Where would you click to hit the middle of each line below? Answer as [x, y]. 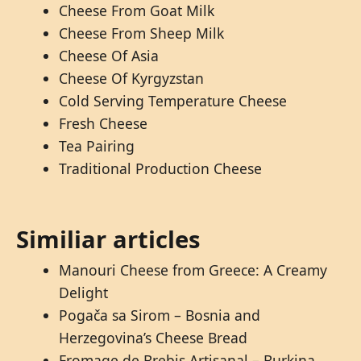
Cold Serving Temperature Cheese [172, 101]
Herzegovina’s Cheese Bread [153, 338]
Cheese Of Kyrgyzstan [131, 79]
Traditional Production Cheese [160, 169]
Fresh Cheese [103, 124]
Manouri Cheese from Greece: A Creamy [193, 270]
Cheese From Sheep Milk [141, 33]
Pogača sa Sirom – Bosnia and [159, 315]
